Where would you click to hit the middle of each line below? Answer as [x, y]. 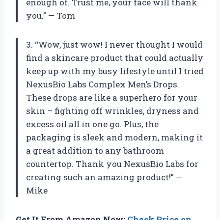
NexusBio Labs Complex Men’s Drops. [103, 84]
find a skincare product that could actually [115, 57]
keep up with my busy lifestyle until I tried [115, 71]
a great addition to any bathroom [95, 150]
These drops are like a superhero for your [112, 97]
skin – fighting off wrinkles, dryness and [112, 110]
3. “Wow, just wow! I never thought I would [114, 44]
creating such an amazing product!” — [104, 177]
